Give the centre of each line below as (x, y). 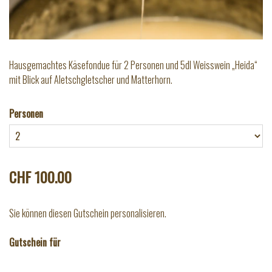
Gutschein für (35, 243)
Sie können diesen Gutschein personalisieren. (88, 213)
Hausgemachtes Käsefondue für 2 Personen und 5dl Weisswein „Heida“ (133, 65)
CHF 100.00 (40, 177)
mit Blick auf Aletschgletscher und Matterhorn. (91, 80)
